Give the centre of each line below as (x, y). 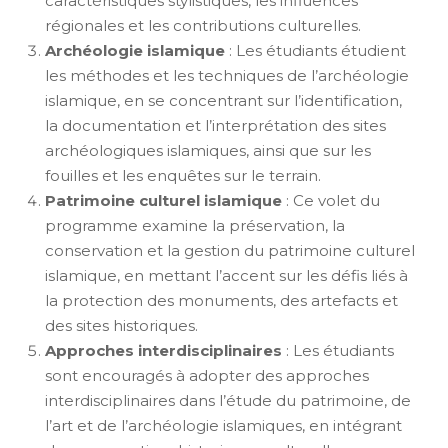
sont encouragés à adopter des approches (207, 375)
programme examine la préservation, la (195, 225)
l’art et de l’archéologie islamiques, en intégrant (223, 425)
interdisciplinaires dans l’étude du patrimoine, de (228, 400)
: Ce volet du (331, 200)
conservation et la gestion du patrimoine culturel (230, 250)
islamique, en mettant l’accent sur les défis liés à (226, 275)
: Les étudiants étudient (315, 50)
